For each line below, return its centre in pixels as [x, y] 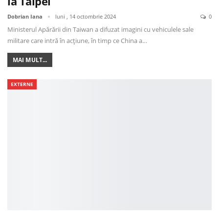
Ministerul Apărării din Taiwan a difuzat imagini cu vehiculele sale [100, 30]
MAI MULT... [30, 60]
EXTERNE [22, 84]
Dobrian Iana [26, 17]
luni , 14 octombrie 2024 [86, 17]
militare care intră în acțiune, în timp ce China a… [77, 41]
